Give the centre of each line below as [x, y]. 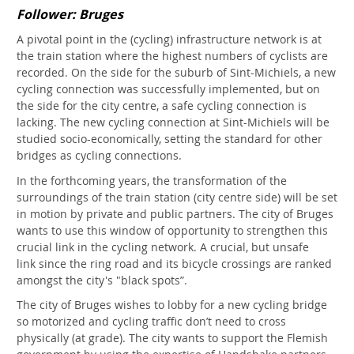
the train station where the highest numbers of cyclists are [172, 56]
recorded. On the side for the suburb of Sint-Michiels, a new [176, 73]
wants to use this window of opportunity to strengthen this [172, 230]
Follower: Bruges [70, 14]
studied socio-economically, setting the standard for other [169, 139]
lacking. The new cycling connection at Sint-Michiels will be [173, 122]
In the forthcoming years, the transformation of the [152, 180]
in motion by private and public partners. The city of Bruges [175, 213]
